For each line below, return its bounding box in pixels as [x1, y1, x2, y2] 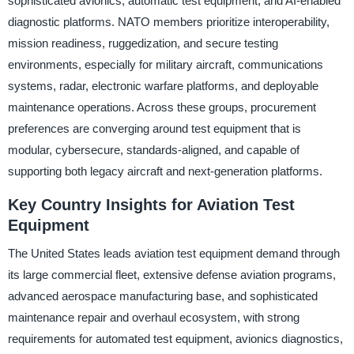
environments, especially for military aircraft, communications [7, 57, 323, 71]
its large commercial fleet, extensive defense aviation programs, [7, 268, 336, 282]
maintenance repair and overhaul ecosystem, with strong [7, 311, 299, 325]
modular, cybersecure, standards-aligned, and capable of [7, 142, 299, 156]
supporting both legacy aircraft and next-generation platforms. [7, 164, 322, 178]
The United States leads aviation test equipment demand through [7, 247, 340, 261]
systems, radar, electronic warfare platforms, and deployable [7, 78, 318, 92]
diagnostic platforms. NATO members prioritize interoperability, [7, 14, 330, 28]
